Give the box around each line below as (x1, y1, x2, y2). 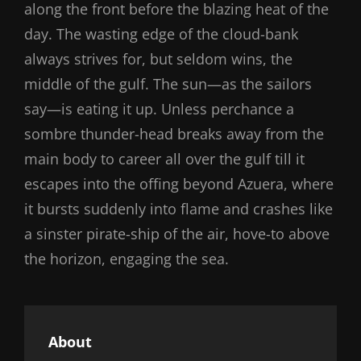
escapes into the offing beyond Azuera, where (24, 173, 334, 193)
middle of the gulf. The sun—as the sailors (24, 73, 312, 93)
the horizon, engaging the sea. (24, 248, 229, 268)
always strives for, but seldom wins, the (24, 48, 293, 68)
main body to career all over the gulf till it (24, 148, 305, 168)
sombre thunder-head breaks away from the (24, 123, 324, 143)
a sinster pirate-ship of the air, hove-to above (24, 223, 330, 243)
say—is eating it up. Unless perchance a (24, 98, 294, 118)
